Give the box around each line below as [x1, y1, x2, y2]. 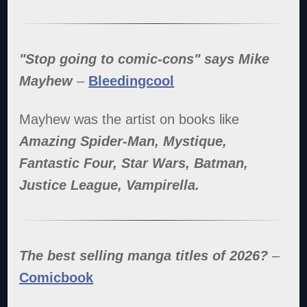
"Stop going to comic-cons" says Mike [19, 51, 270, 66]
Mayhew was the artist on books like [19, 111, 240, 127]
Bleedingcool [88, 73, 175, 88]
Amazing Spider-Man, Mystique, [19, 133, 228, 149]
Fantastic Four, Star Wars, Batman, [19, 155, 249, 171]
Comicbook [19, 269, 94, 285]
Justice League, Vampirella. [19, 177, 200, 193]
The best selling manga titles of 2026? [19, 247, 269, 263]
